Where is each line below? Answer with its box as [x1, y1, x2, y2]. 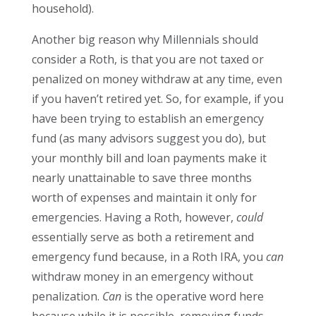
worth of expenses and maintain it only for [31, 190, 257, 206]
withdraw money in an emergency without [31, 269, 253, 285]
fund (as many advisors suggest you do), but [31, 130, 266, 147]
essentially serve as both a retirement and [31, 229, 254, 245]
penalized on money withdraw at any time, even [31, 71, 282, 87]
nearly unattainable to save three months [31, 170, 252, 186]
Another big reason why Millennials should [31, 32, 258, 48]
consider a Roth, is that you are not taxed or [31, 51, 264, 68]
